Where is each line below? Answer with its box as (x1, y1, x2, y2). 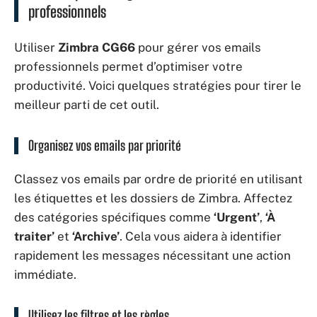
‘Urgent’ (214, 210, 260, 224)
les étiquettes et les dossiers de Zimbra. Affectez (14, 191, 292, 205)
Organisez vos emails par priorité (28, 137, 181, 154)
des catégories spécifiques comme (14, 210, 214, 224)
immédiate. (14, 267, 76, 282)
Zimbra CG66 (58, 40, 135, 54)
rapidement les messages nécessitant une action (14, 248, 291, 263)
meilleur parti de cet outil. (14, 97, 159, 112)
